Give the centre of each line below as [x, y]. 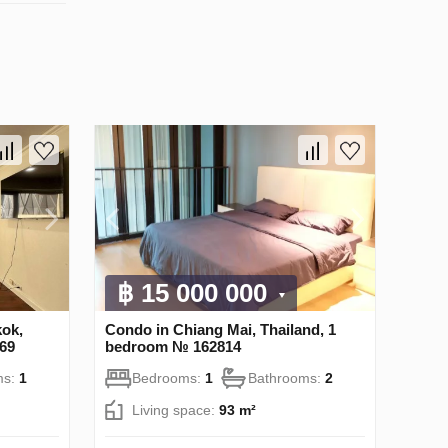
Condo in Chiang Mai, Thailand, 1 [220, 330]
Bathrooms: [286, 378]
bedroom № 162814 [173, 347]
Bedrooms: [168, 378]
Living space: [175, 410]
